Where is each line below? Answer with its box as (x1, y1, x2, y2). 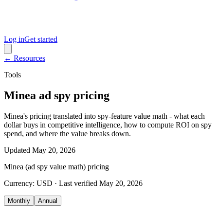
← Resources (4, 54, 45, 62)
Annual (38, 197, 57, 204)
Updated (4, 145, 30, 154)
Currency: (4, 179, 36, 187)
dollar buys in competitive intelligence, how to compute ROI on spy (4, 120, 212, 129)
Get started (24, 35, 57, 43)
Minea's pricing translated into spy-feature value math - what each (4, 111, 205, 120)
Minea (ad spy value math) (4, 162, 86, 171)
